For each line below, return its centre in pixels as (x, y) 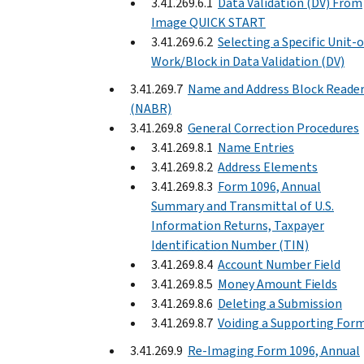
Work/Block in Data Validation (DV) (248, 61)
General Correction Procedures (273, 128)
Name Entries (256, 147)
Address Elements (268, 167)
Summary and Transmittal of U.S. (243, 206)
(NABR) (151, 108)
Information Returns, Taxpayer (238, 225)
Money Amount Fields (277, 284)
